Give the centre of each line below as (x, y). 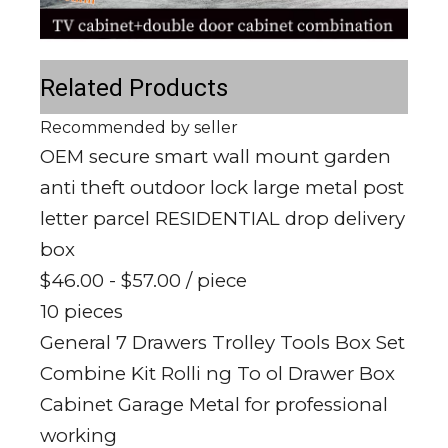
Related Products (134, 87)
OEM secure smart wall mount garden (215, 156)
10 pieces (81, 311)
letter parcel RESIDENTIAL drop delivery (222, 218)
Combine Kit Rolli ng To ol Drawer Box (217, 373)
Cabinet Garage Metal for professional (214, 404)
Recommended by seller (139, 127)
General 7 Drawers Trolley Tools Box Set (222, 342)
